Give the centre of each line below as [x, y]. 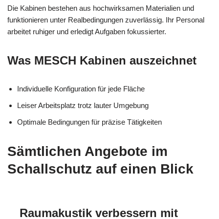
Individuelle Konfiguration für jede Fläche [81, 88]
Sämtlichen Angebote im [88, 151]
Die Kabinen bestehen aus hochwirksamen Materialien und [101, 8]
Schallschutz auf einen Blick [100, 169]
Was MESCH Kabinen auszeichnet [102, 60]
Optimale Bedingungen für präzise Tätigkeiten [89, 122]
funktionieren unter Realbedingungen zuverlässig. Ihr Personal [106, 20]
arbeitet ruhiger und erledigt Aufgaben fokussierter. [87, 31]
